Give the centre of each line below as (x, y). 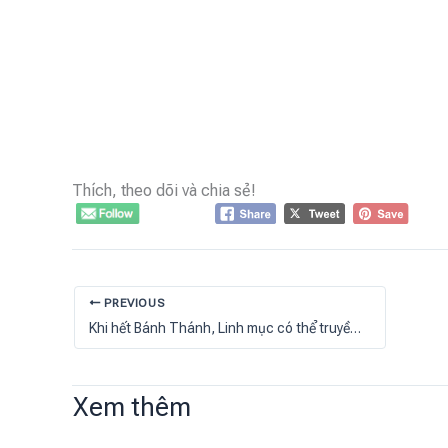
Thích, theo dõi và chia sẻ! (164, 191)
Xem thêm (132, 406)
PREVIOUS (132, 302)
